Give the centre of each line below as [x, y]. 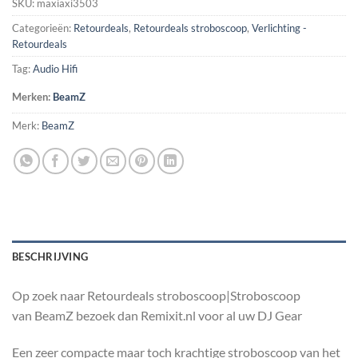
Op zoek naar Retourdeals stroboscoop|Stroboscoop [156, 295]
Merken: [32, 97]
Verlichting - [279, 28]
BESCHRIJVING [50, 257]
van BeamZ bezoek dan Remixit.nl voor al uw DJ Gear [157, 315]
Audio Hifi [55, 69]
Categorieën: [43, 28]
